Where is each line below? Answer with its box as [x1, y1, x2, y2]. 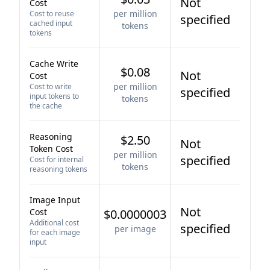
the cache [30, 101, 62, 111]
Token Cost [30, 143, 73, 154]
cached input [30, 18, 72, 28]
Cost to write [30, 81, 72, 92]
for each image [30, 227, 80, 237]
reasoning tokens [30, 164, 87, 174]
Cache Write [30, 58, 78, 69]
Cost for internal [30, 154, 84, 165]
